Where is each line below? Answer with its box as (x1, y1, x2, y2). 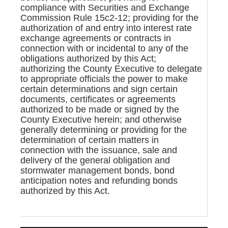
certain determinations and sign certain (20, 83, 178, 94)
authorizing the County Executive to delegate (20, 63, 202, 74)
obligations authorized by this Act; (20, 53, 156, 64)
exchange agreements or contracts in (20, 33, 171, 43)
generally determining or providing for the (20, 124, 187, 135)
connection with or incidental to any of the (20, 43, 188, 53)
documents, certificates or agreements (20, 94, 176, 104)
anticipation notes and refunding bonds (20, 175, 178, 186)
